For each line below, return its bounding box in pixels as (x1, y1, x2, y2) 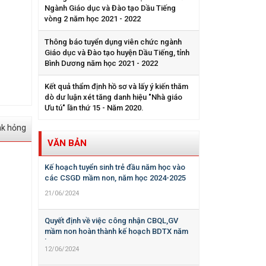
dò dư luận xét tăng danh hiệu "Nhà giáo (44, 93, 182, 102)
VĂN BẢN (47, 138, 87, 149)
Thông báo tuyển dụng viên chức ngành (44, 37, 182, 47)
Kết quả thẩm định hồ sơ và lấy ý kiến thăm (44, 82, 188, 91)
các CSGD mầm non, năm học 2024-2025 (44, 173, 186, 183)
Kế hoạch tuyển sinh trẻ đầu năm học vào (44, 163, 185, 172)
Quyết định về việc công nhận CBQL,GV (44, 216, 178, 226)
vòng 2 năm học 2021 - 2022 (44, 14, 141, 24)
